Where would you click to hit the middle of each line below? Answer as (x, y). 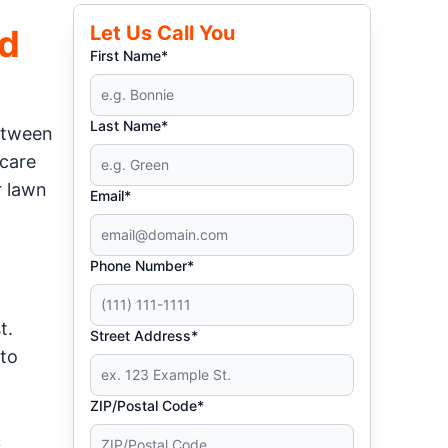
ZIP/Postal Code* (147, 405)
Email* (111, 195)
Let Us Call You (163, 33)
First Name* (129, 55)
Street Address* (144, 335)
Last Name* (129, 125)
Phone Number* (142, 265)
